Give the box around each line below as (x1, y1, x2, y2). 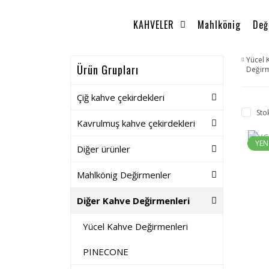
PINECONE (83, 246, 128, 258)
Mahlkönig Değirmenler (77, 169, 171, 181)
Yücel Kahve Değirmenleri (83, 220, 188, 232)
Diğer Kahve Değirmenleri (77, 195, 190, 207)
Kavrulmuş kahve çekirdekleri (77, 117, 195, 129)
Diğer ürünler (77, 143, 130, 155)
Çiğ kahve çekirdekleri (77, 91, 165, 103)
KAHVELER (133, 17, 174, 32)
